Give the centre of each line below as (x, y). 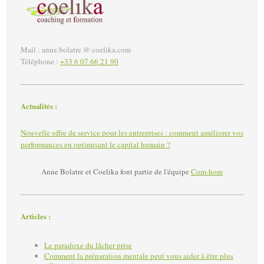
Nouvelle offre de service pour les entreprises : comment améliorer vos (132, 133)
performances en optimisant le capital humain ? (95, 145)
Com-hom (207, 172)
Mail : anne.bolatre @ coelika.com (76, 49)
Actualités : (39, 106)
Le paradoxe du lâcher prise (88, 245)
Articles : (36, 217)
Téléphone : (40, 61)
